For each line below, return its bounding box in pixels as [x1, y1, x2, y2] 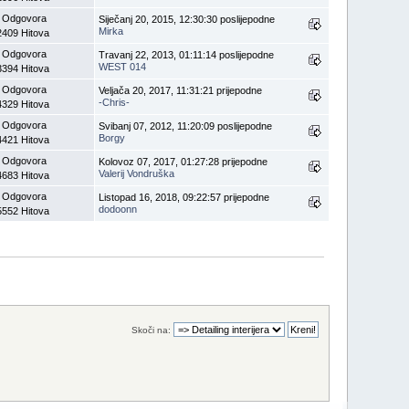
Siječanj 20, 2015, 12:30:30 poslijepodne [99, 13, 276, 25]
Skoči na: [131, 324, 171, 335]
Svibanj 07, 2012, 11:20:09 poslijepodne [99, 120, 273, 131]
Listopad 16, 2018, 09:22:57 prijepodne [99, 191, 270, 203]
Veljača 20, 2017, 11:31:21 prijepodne [99, 84, 263, 96]
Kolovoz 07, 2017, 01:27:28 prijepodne [99, 155, 268, 167]
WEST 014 [99, 60, 147, 72]
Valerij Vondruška [99, 167, 175, 179]
